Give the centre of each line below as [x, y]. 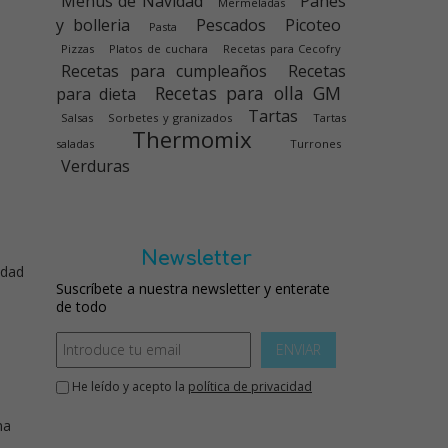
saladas [75, 143]
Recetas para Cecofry [282, 48]
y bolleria [93, 25]
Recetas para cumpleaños [164, 71]
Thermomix [192, 139]
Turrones [315, 143]
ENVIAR [298, 349]
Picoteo [313, 25]
